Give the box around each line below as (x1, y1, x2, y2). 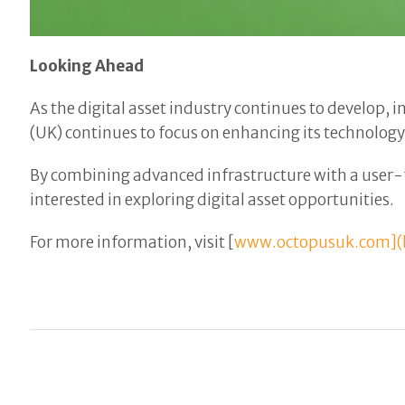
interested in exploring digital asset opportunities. (30, 190, 395, 211)
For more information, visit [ (30, 232, 235, 253)
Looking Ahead (30, 56, 145, 77)
